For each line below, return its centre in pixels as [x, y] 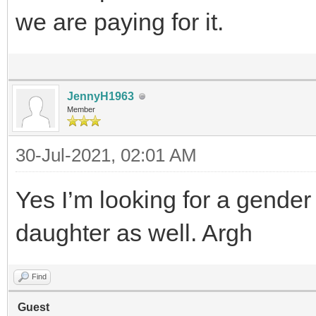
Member [81, 109]
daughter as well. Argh [134, 233]
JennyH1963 [101, 96]
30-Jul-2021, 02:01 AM [106, 155]
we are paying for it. [120, 22]
